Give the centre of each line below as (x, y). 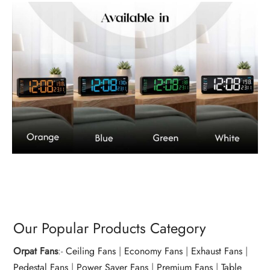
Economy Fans (154, 251)
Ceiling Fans (91, 251)
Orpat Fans (36, 251)
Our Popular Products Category (110, 228)
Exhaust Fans (217, 251)
